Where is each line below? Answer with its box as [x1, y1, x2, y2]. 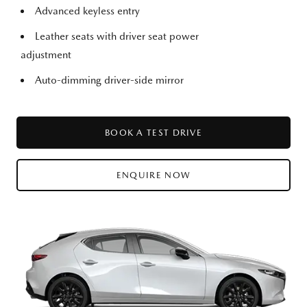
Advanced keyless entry [35, 5, 140, 18]
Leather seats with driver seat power [35, 30, 199, 43]
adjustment [21, 49, 71, 62]
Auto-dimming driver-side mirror [35, 74, 184, 87]
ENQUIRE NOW [116, 170, 191, 181]
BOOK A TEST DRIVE [104, 127, 203, 138]
